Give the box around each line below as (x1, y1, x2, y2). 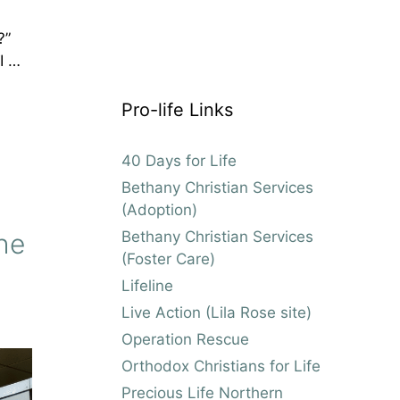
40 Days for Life (121, 151, 237, 170)
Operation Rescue (121, 329, 249, 348)
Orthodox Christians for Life (121, 356, 321, 375)
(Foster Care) (121, 249, 215, 268)
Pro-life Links (121, 98, 233, 121)
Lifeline (121, 276, 173, 295)
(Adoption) (121, 200, 197, 219)
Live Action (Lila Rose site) (121, 303, 312, 321)
